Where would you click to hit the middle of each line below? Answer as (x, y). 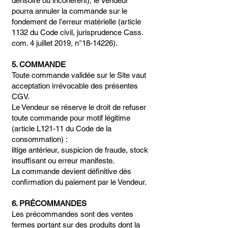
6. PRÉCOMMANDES (49, 203)
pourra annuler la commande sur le (69, 11)
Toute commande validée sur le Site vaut (79, 75)
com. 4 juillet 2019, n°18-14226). (65, 43)
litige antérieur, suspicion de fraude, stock (80, 150)
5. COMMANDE (39, 64)
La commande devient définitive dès (72, 171)
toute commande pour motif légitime (71, 118)
